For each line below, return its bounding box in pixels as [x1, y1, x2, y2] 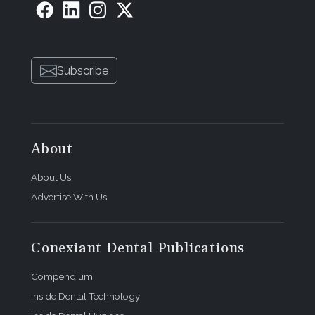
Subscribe [57, 63, 108, 77]
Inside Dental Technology [31, 290, 140, 302]
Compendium [31, 271, 93, 283]
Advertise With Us [31, 191, 107, 203]
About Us [31, 172, 71, 184]
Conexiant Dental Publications [31, 239, 245, 258]
